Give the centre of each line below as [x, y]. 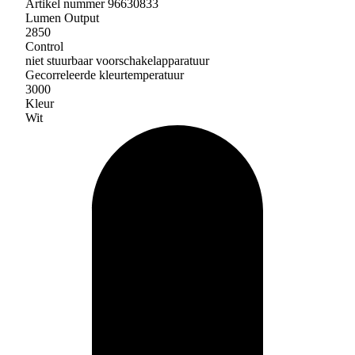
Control [44, 46]
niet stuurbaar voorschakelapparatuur [117, 60]
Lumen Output [62, 17]
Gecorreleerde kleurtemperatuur [105, 74]
